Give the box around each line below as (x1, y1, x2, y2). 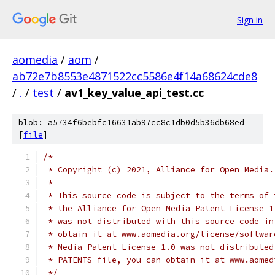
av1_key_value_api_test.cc (64, 85, 204, 100)
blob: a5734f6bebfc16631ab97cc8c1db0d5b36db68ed (18, 117, 244, 128)
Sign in (237, 14, 263, 26)
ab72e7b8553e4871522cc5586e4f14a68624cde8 (12, 69, 257, 83)
